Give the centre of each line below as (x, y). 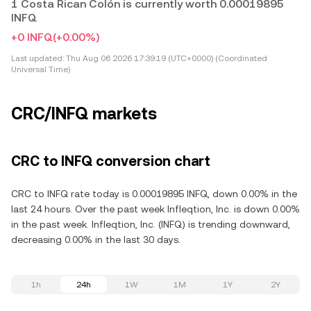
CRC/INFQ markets (84, 114)
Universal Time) (41, 69)
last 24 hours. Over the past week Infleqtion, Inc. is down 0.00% (155, 209)
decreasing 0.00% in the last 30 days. (96, 239)
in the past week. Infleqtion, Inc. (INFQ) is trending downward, (151, 224)
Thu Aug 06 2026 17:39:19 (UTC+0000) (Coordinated (166, 58)
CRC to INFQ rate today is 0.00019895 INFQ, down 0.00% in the (154, 194)
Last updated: (37, 58)
